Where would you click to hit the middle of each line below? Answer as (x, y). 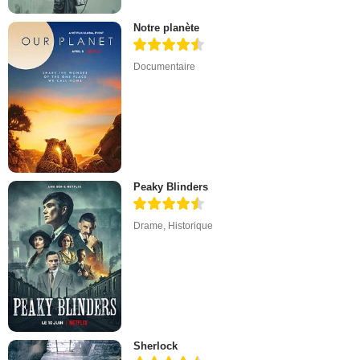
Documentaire (165, 66)
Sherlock (156, 346)
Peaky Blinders (171, 187)
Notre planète (167, 27)
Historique (191, 226)
